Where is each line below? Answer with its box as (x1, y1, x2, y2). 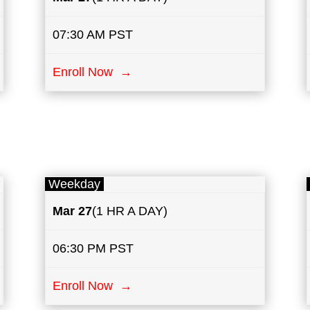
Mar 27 (53, 204, 93, 219)
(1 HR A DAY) (92, 204, 168, 219)
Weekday (44, 177, 104, 192)
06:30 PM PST (53, 241, 134, 256)
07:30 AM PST (53, 27, 134, 42)
